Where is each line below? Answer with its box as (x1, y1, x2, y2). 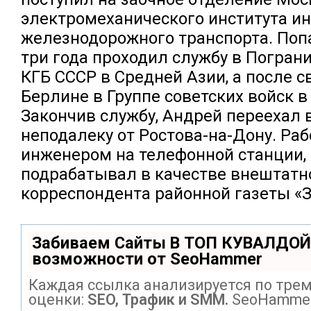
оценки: (28, 290, 87, 308)
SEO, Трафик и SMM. (87, 290, 228, 308)
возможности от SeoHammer (32, 249, 262, 269)
